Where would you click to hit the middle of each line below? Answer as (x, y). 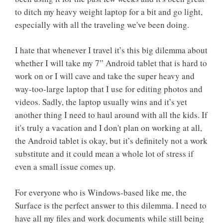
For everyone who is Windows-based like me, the (101, 192)
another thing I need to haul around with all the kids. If (111, 115)
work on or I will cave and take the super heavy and (105, 76)
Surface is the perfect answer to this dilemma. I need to (111, 205)
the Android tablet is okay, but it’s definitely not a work (111, 141)
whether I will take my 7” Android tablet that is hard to (111, 63)
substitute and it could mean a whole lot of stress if (104, 154)
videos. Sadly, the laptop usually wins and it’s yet (101, 102)
